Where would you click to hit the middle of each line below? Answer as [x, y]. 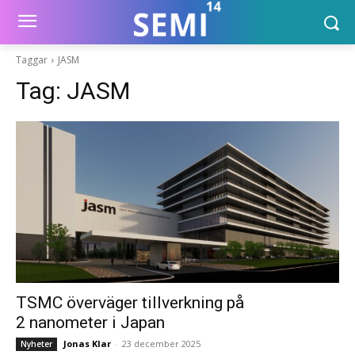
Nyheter [36, 344]
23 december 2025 [161, 344]
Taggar [32, 60]
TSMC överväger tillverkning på [130, 303]
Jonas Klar [87, 344]
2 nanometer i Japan [90, 323]
